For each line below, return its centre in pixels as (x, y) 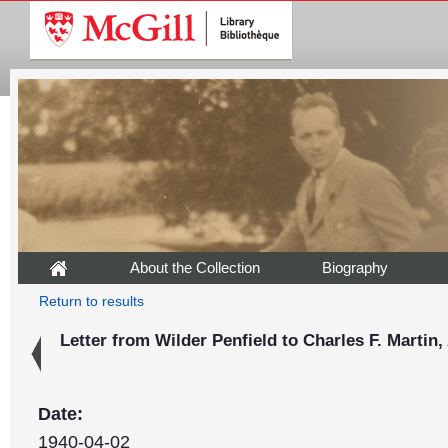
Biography (355, 267)
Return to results (91, 301)
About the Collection (195, 267)
